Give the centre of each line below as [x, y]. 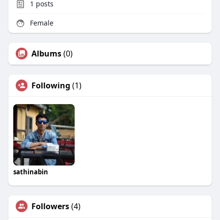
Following [51, 86]
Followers [50, 206]
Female [41, 23]
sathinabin [30, 172]
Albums [46, 54]
